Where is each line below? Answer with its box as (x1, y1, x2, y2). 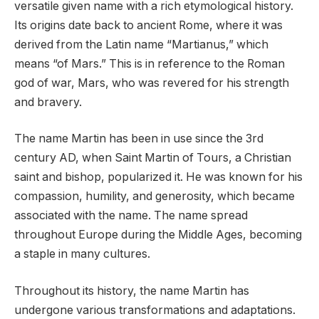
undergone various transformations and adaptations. (14, 303, 296, 317)
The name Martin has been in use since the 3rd (14, 132, 263, 146)
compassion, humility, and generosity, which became (14, 189, 295, 204)
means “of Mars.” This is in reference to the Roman (14, 56, 285, 70)
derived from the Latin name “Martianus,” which (14, 37, 268, 51)
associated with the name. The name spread (14, 209, 248, 223)
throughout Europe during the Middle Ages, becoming (14, 228, 302, 242)
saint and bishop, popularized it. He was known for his (14, 170, 303, 184)
